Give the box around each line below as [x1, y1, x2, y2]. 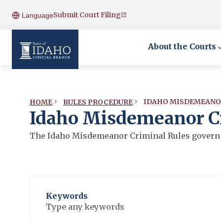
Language [20, 11, 53, 19]
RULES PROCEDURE [63, 97, 133, 107]
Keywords [46, 191, 88, 201]
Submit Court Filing [53, 10, 121, 19]
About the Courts [148, 41, 216, 51]
